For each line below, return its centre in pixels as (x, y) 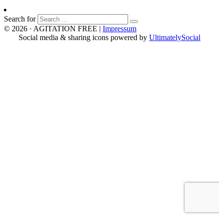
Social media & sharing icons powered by (84, 38)
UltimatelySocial (175, 38)
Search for (20, 19)
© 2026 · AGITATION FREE (51, 29)
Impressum (120, 29)
